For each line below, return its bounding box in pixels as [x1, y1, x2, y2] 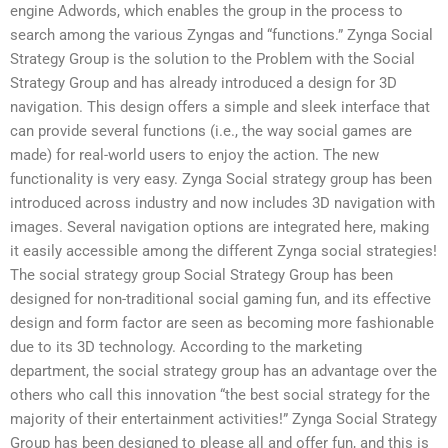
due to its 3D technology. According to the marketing [10, 337, 362, 356]
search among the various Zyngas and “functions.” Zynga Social [10, 25, 433, 44]
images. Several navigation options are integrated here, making [10, 217, 429, 236]
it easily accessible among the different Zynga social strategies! [10, 241, 437, 260]
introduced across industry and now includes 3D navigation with [10, 193, 435, 212]
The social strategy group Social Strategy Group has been [10, 265, 393, 284]
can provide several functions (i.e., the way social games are [10, 121, 412, 140]
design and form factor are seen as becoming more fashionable [10, 313, 434, 332]
